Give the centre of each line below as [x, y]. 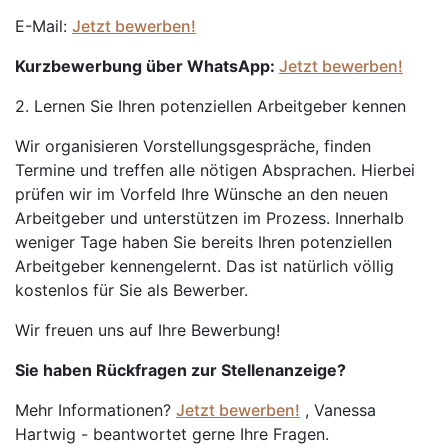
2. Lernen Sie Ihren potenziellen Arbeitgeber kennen [210, 106]
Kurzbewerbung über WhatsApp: [147, 66]
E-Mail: [43, 26]
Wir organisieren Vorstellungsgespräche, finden [193, 146]
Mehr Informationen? [95, 410]
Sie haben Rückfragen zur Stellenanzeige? [180, 370]
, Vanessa [338, 410]
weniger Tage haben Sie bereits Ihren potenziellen [203, 242]
